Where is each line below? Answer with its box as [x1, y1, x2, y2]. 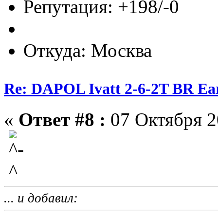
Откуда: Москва [23, 39, 152, 61]
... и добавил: [4, 191, 78, 206]
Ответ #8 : [18, 109, 106, 130]
